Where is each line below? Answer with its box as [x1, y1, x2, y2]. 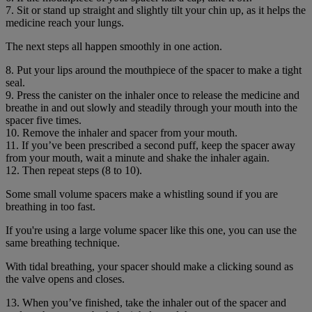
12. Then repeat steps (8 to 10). [6, 164, 142, 177]
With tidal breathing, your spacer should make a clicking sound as [6, 260, 293, 273]
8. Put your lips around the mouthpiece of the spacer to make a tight [6, 64, 302, 77]
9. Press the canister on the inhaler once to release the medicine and [6, 89, 299, 102]
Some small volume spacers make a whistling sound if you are [6, 188, 278, 201]
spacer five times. [6, 114, 81, 127]
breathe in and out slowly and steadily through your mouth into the [6, 102, 297, 114]
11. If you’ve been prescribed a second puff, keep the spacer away [6, 139, 295, 152]
